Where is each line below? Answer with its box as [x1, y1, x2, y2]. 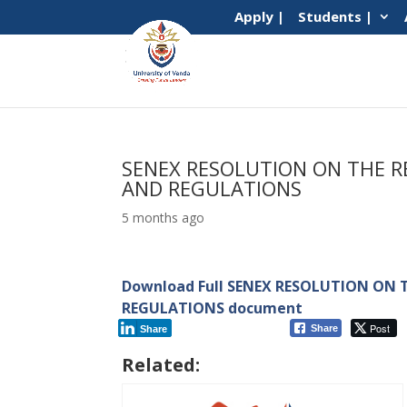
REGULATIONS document [122, 298, 303, 318]
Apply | [233, 7, 284, 26]
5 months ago [122, 209, 205, 226]
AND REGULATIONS [122, 174, 303, 202]
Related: [122, 352, 201, 377]
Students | [297, 7, 372, 26]
